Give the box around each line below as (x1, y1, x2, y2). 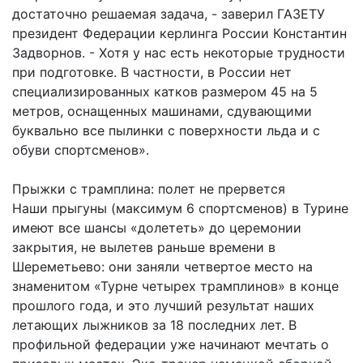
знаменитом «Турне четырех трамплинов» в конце (12, 277, 339, 294)
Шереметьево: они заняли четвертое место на (12, 258, 313, 275)
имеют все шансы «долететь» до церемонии (12, 219, 301, 236)
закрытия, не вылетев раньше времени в (12, 238, 275, 255)
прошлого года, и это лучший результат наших (12, 297, 314, 314)
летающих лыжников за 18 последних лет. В (12, 316, 297, 333)
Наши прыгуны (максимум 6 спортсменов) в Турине (12, 199, 348, 216)
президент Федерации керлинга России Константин (12, 24, 347, 41)
